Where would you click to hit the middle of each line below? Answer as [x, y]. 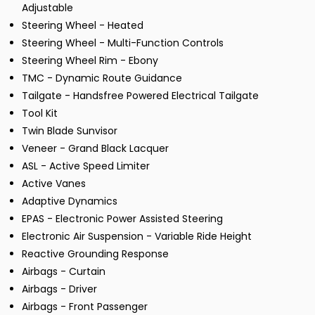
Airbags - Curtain [64, 271]
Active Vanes [54, 183]
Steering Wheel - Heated [83, 25]
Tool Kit [40, 113]
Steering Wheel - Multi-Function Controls [123, 43]
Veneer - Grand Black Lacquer [95, 148]
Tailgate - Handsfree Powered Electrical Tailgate [140, 95]
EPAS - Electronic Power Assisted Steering [122, 218]
